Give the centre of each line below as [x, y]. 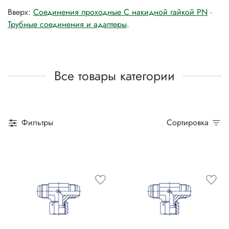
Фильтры [37, 123]
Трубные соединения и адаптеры [67, 24]
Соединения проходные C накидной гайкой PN [120, 12]
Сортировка [190, 123]
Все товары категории [114, 75]
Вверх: [20, 12]
